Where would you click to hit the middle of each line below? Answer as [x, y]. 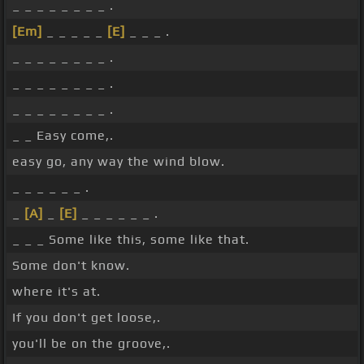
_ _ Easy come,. [63, 136]
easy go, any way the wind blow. [119, 162]
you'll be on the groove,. [91, 344]
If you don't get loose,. [87, 318]
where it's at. [56, 292]
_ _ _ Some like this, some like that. [131, 240]
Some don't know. [71, 266]
